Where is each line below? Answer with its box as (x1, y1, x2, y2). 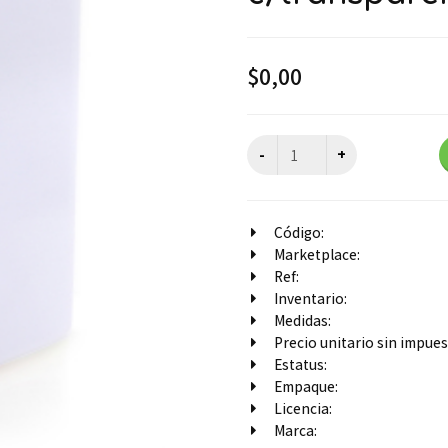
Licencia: (273, 398, 332, 418)
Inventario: (273, 288, 347, 308)
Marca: (273, 420, 317, 440)
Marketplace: (273, 244, 360, 264)
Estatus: (273, 354, 327, 374)
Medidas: (273, 310, 331, 330)
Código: (273, 222, 324, 242)
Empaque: (273, 376, 338, 396)
